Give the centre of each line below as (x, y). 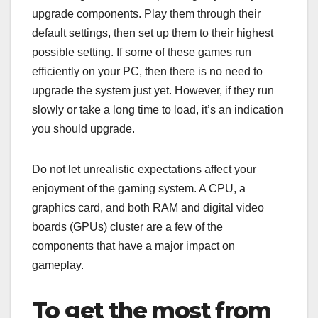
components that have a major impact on (133, 246)
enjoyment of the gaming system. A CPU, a (139, 189)
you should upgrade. (83, 129)
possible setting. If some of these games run (142, 53)
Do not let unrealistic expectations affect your (144, 170)
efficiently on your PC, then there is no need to (147, 72)
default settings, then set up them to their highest (153, 33)
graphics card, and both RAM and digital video (148, 208)
